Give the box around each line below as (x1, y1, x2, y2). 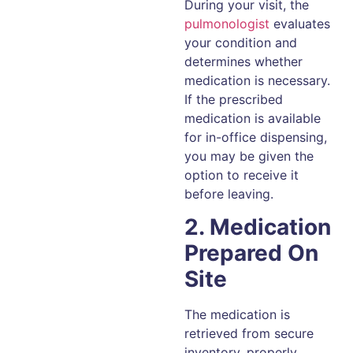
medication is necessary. (184, 72, 330, 88)
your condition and (184, 34, 297, 50)
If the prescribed (184, 91, 283, 107)
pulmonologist (184, 15, 269, 32)
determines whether (184, 53, 303, 69)
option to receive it (184, 166, 299, 183)
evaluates (269, 15, 330, 32)
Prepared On (184, 239, 318, 266)
